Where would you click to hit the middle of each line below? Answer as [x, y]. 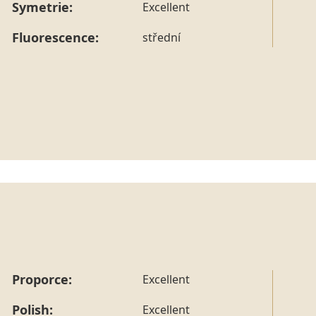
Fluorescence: [55, 37]
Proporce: [42, 279]
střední [161, 38]
